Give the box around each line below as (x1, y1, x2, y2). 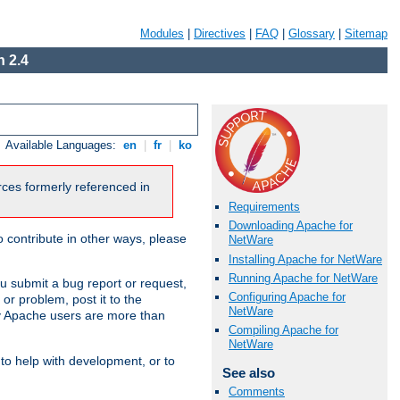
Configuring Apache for (229, 289, 346, 304)
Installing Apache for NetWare (229, 252, 382, 266)
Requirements (229, 200, 300, 214)
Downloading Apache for (229, 219, 353, 233)
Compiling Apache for (229, 323, 338, 337)
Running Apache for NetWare (229, 271, 378, 285)
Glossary (288, 27, 335, 40)
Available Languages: (5, 138, 121, 153)
